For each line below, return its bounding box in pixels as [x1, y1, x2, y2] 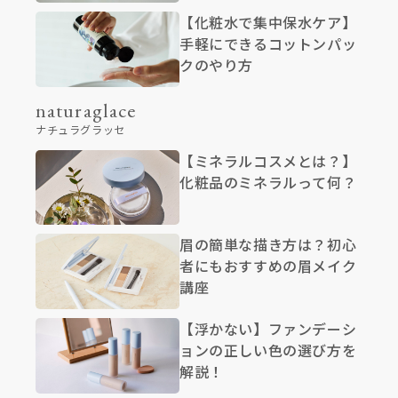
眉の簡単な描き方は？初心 [179, 234, 357, 256]
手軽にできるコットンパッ [179, 32, 357, 54]
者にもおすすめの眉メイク [179, 255, 357, 277]
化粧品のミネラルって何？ [179, 171, 357, 193]
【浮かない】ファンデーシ [179, 318, 357, 340]
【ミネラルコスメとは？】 [179, 149, 357, 171]
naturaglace [36, 97, 137, 123]
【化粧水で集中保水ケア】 [179, 11, 357, 33]
